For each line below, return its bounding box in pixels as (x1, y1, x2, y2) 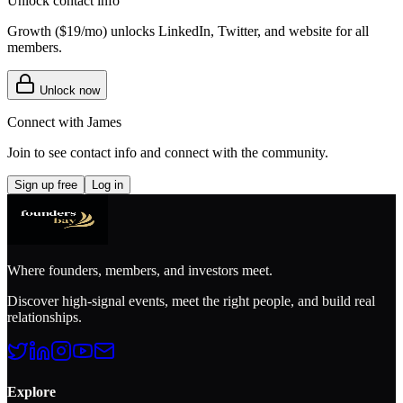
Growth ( (7, 22, 59, 39)
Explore (7, 383, 56, 399)
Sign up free (14, 177, 77, 192)
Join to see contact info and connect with (7, 144, 237, 160)
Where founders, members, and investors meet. (7, 262, 273, 278)
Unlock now (36, 83, 100, 97)
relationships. (7, 309, 82, 325)
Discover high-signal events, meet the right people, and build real (7, 292, 375, 309)
